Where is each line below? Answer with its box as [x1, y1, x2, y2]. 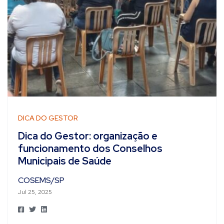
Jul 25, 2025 [18, 187, 52, 196]
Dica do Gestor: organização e [18, 129, 157, 143]
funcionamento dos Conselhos [18, 142, 162, 155]
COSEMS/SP [18, 174, 64, 185]
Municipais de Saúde [18, 154, 111, 168]
